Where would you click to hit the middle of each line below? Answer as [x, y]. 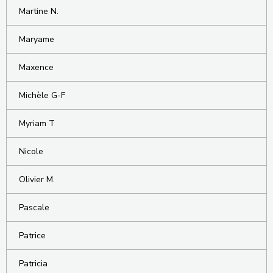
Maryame [37, 40]
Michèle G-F [42, 96]
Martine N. [39, 12]
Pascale [34, 208]
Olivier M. [37, 180]
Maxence [36, 68]
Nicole [31, 152]
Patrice [32, 236]
